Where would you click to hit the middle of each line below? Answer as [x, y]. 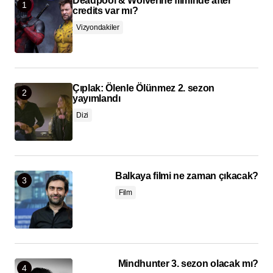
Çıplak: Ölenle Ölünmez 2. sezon [144, 88]
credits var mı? [105, 11]
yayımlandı [97, 99]
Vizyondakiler [98, 28]
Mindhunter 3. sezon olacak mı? [188, 264]
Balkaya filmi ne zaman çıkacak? [186, 176]
